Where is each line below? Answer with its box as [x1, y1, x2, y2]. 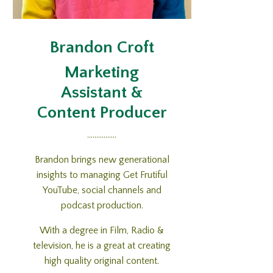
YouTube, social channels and [42, 185, 161, 196]
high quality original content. [44, 255, 160, 267]
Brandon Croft [49, 38, 154, 57]
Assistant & [61, 83, 143, 102]
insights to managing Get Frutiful [36, 169, 168, 181]
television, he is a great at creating [33, 240, 171, 252]
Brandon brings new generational [34, 154, 169, 166]
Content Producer [37, 103, 167, 122]
